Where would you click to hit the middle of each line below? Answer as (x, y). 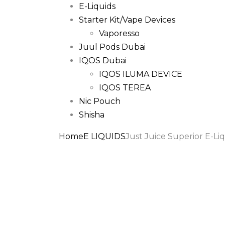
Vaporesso (119, 33)
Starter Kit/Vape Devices (127, 20)
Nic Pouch (100, 101)
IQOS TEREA (125, 88)
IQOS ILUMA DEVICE (141, 74)
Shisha (92, 115)
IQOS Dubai (103, 61)
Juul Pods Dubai (112, 47)
